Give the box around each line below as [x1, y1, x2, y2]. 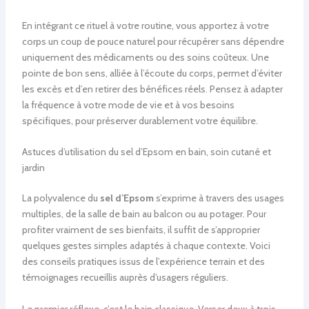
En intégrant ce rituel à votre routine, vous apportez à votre [21, 19, 269, 32]
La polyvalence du [21, 192, 100, 205]
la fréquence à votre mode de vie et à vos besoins [21, 98, 235, 111]
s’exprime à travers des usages [153, 192, 284, 205]
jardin [21, 161, 45, 175]
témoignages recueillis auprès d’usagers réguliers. [21, 271, 228, 284]
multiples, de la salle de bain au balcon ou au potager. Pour [21, 208, 266, 221]
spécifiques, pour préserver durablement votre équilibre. [21, 114, 258, 127]
